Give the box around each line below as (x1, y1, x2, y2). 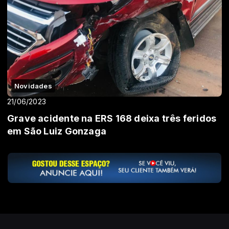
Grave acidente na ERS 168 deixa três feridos (7, 112, 217, 124)
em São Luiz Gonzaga (7, 125, 106, 136)
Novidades (14, 81, 52, 90)
